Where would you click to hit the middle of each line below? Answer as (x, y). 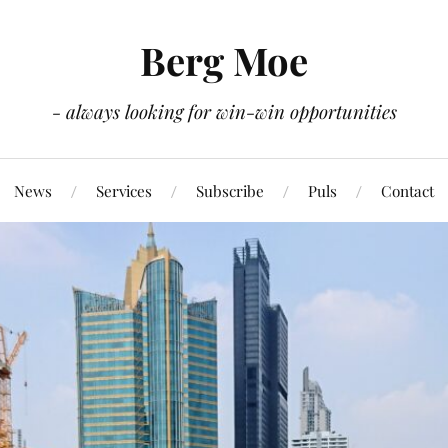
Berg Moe (224, 60)
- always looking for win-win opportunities (224, 111)
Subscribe (230, 190)
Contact (407, 190)
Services (124, 190)
